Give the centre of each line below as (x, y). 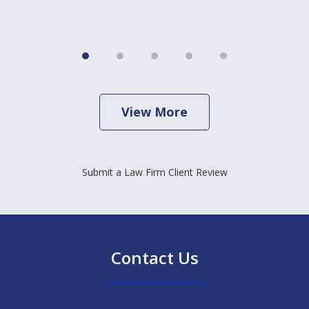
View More (154, 111)
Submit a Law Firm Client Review (154, 172)
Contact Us (154, 257)
